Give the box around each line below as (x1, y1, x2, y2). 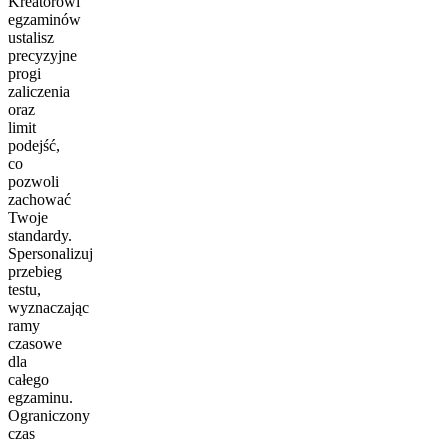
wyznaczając (8, 298, 89, 316)
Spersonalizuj (8, 244, 93, 262)
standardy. (8, 226, 72, 244)
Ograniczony (8, 406, 90, 424)
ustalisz (8, 28, 54, 46)
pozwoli (8, 172, 59, 190)
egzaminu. (8, 388, 73, 406)
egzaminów (8, 10, 81, 28)
